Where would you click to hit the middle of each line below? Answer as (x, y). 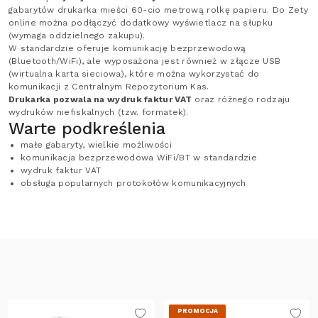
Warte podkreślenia (87, 128)
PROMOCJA (197, 311)
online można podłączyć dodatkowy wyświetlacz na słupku (141, 22)
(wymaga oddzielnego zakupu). (77, 35)
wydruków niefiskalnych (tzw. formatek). (99, 112)
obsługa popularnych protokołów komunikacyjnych (133, 183)
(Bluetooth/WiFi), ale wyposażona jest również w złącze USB (145, 61)
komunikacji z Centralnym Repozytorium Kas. (109, 86)
